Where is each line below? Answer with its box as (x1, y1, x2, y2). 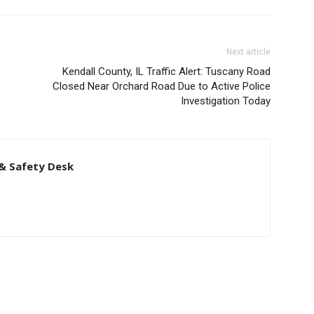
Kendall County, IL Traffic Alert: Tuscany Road (62, 65, 271, 78)
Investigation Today (181, 95, 271, 107)
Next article (226, 47, 271, 57)
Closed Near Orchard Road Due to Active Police (53, 80, 271, 93)
